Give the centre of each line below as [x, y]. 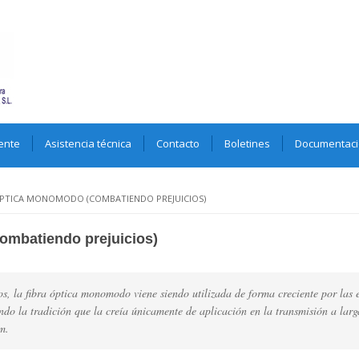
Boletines [247, 143]
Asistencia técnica [88, 143]
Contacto [178, 143]
